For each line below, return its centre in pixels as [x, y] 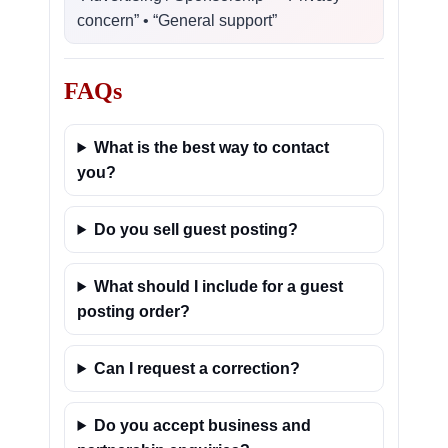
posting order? [134, 311]
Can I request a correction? [197, 368]
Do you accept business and [203, 425]
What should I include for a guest [219, 286]
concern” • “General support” [177, 20]
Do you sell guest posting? [196, 229]
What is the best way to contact [212, 147]
